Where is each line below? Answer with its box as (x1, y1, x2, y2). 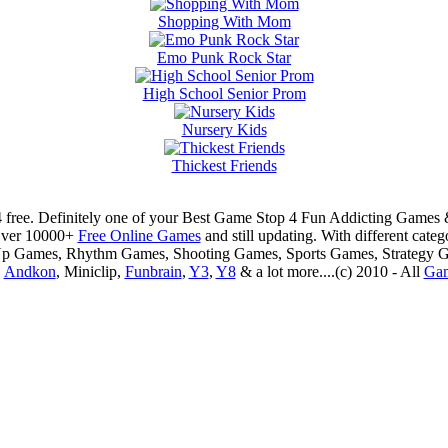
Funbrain (124, 262, 182, 280)
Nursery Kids (181, 120, 267, 138)
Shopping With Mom (157, 12, 291, 30)
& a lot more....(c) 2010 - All (235, 262, 424, 280)
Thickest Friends (171, 156, 277, 174)
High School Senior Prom (142, 84, 306, 102)
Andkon (3, 262, 56, 280)
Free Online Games (77, 226, 201, 244)
